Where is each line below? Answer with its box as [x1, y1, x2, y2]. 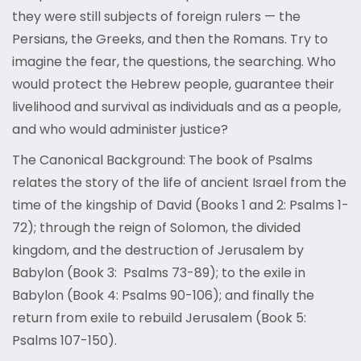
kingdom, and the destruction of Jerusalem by [12, 241, 304, 260]
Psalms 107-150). [12, 331, 120, 351]
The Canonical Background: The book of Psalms [12, 151, 313, 170]
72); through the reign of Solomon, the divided [12, 218, 301, 238]
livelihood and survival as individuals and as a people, [12, 98, 341, 117]
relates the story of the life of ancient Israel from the [12, 173, 346, 193]
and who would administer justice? [12, 120, 228, 139]
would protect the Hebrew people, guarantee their [12, 75, 334, 94]
